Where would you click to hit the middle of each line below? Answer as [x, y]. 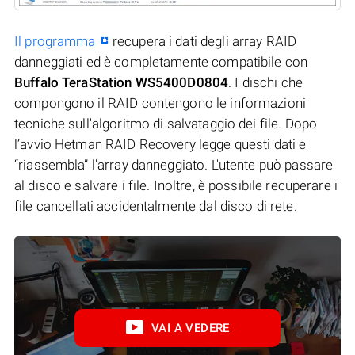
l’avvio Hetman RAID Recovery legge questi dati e [160, 144]
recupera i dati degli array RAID [203, 41]
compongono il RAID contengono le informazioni [160, 103]
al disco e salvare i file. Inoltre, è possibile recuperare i [176, 185]
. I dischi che [266, 82]
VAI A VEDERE [191, 328]
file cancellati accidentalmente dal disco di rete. [156, 206]
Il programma [55, 41]
